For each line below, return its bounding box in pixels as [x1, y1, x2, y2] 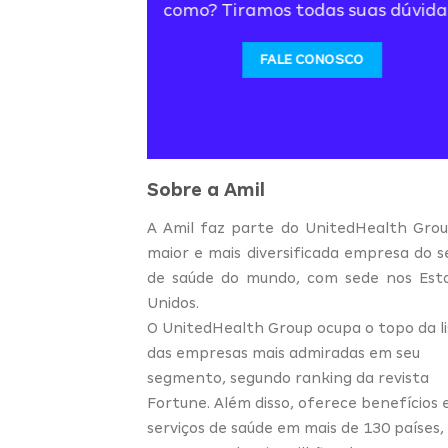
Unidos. [147, 295, 199, 312]
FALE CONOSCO [259, 51, 365, 67]
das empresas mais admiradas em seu [147, 345, 420, 362]
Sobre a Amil [147, 179, 265, 201]
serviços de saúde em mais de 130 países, [147, 420, 444, 437]
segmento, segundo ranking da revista [147, 370, 429, 387]
